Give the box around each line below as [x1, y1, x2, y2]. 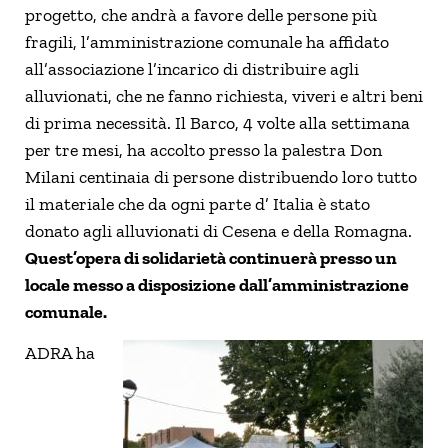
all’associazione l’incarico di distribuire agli [25, 57, 359, 80]
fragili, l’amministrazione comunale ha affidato [25, 30, 389, 53]
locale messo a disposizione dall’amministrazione [25, 273, 409, 296]
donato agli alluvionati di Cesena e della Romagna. [25, 219, 412, 242]
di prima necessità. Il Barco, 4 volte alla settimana [25, 111, 410, 134]
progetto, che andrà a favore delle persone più [25, 3, 377, 26]
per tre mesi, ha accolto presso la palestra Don [25, 138, 382, 161]
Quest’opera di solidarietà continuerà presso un [25, 246, 397, 269]
